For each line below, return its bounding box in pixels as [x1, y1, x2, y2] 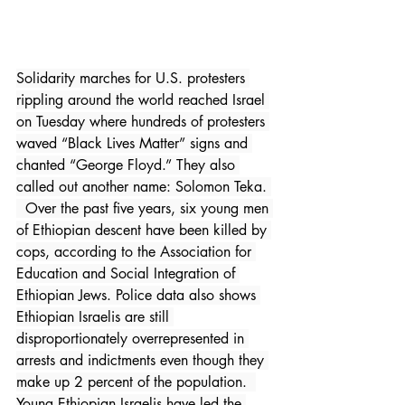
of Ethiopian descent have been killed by [16, 220, 271, 240]
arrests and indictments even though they [16, 350, 268, 370]
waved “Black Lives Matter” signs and [16, 133, 252, 153]
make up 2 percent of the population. [16, 372, 256, 391]
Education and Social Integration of [16, 263, 240, 283]
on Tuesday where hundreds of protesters [16, 111, 269, 131]
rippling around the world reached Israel [16, 89, 269, 109]
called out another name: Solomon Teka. [16, 176, 271, 196]
